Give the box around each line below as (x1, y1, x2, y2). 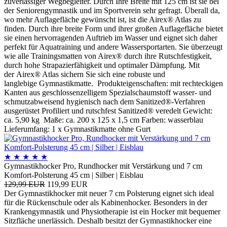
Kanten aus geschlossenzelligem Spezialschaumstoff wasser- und (4, 88, 211, 97)
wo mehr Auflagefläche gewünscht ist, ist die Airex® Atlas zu (4, 15, 201, 24)
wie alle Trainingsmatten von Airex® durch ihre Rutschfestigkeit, (4, 51, 212, 60)
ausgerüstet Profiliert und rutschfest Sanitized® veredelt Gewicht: (4, 106, 212, 115)
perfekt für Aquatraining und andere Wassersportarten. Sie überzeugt (4, 42, 222, 51)
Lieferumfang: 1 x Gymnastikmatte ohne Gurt (4, 124, 150, 133)
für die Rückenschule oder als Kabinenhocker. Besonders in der (4, 198, 207, 207)
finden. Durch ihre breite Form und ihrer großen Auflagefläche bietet (4, 24, 223, 33)
